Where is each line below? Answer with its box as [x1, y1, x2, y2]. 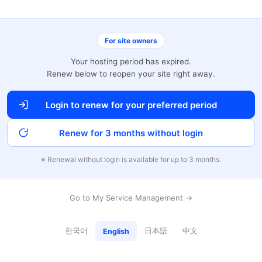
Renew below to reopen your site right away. [47, 69, 215, 78]
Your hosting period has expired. [71, 57, 191, 66]
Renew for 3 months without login [59, 127, 203, 139]
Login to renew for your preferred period [45, 99, 217, 111]
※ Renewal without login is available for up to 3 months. [41, 155, 221, 164]
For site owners [105, 36, 157, 45]
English [102, 226, 129, 236]
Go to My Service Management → [70, 193, 192, 202]
